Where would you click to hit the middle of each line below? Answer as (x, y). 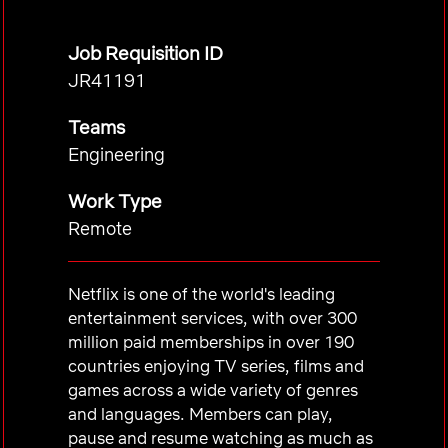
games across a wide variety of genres (213, 389)
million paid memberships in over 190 (211, 341)
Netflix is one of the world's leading (201, 293)
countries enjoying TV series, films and (216, 365)
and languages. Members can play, (200, 413)
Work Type (115, 201)
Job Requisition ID (145, 53)
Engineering (116, 154)
